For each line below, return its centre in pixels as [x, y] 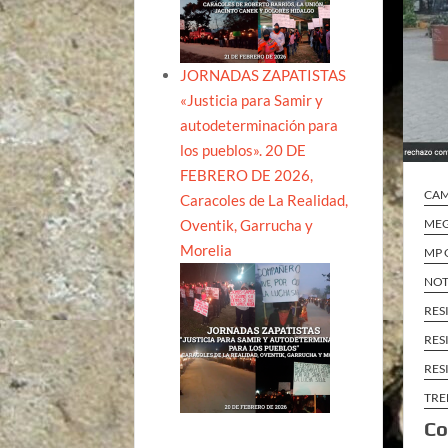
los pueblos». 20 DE [243, 149]
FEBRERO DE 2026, [247, 174]
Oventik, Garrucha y [247, 224]
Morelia [206, 249]
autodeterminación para [259, 124]
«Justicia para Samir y [252, 99]
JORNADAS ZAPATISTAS [263, 74]
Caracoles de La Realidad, [264, 199]
